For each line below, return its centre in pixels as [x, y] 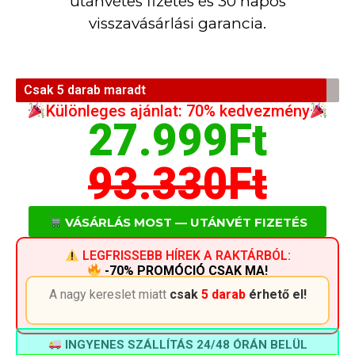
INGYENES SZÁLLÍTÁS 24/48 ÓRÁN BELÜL [184, 344]
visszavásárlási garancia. [177, 24]
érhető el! [276, 295]
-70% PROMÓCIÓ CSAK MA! [187, 270]
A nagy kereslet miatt [109, 295]
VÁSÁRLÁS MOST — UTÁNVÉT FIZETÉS [184, 222]
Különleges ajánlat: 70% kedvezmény [177, 111]
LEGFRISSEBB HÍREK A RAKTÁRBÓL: [185, 256]
